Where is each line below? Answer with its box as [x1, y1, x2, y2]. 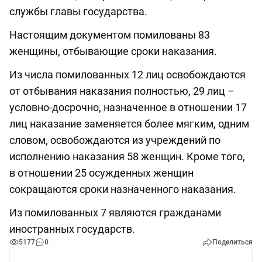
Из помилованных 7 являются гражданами [9, 206, 221, 219]
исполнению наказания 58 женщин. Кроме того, [9, 150, 245, 163]
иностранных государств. [9, 223, 135, 236]
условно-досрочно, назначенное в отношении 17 [9, 101, 247, 114]
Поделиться [212, 238, 253, 247]
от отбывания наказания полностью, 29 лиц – [9, 85, 235, 98]
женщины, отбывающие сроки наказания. [9, 45, 217, 58]
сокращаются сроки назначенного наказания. [9, 183, 236, 196]
